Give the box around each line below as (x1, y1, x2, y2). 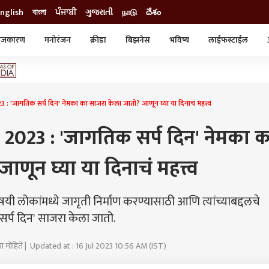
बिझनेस (125, 33, 150, 47)
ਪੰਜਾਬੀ (55, 5, 76, 19)
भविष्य (169, 33, 189, 47)
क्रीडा (90, 33, 106, 47)
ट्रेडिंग (85, 82, 103, 97)
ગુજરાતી (85, 5, 113, 19)
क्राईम (85, 46, 104, 61)
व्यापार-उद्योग (189, 46, 231, 61)
